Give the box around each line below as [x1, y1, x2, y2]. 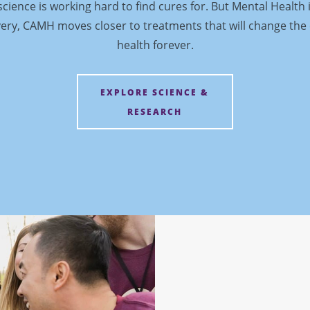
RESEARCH [127, 105, 183, 118]
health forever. [116, 37, 194, 53]
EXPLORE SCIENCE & [100, 86, 210, 98]
